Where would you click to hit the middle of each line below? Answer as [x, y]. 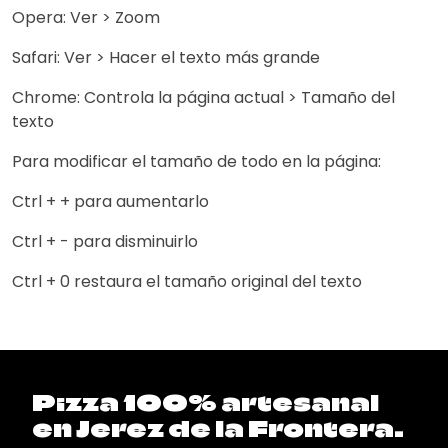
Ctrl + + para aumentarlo [110, 201]
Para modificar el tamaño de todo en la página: [196, 161]
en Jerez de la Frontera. [218, 428]
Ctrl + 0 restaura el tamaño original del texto [187, 281]
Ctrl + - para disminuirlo [105, 241]
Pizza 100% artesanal [205, 402]
